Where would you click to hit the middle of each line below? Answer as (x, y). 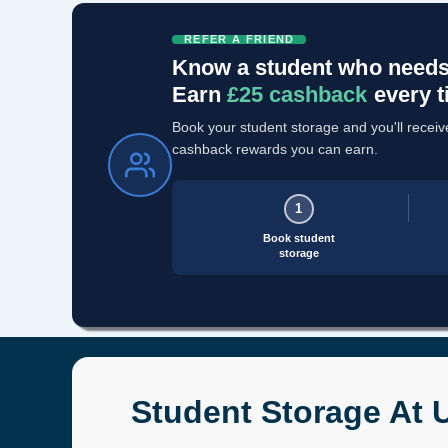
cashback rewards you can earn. (275, 148)
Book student (298, 237)
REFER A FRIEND (239, 38)
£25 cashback (297, 94)
